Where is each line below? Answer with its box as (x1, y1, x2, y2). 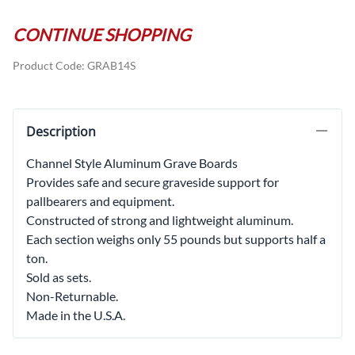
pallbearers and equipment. (26, 193, 174, 209)
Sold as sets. (26, 269, 91, 285)
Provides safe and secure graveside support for (26, 174, 279, 190)
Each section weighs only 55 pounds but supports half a (26, 231, 326, 247)
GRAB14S (87, 59, 136, 73)
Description (26, 123, 96, 141)
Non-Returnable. (26, 288, 118, 304)
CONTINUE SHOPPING (13, 25, 191, 46)
